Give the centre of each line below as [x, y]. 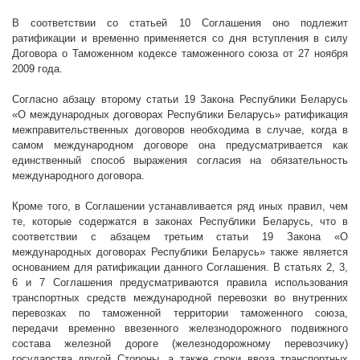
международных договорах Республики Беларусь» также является [180, 252]
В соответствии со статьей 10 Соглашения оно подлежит [180, 23]
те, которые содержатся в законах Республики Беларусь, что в [180, 222]
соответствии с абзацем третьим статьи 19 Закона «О [180, 237]
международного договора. [78, 176]
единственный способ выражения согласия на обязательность [180, 161]
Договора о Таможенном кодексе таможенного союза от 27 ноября [180, 54]
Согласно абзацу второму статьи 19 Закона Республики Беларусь [180, 100]
